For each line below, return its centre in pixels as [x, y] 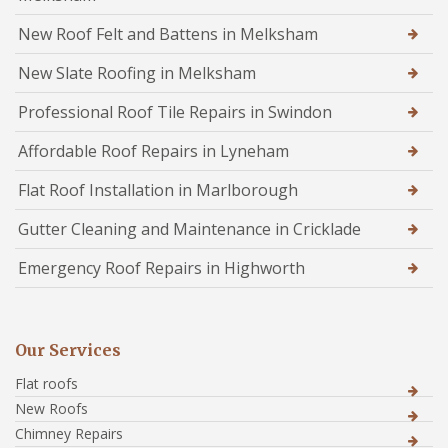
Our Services [68, 349]
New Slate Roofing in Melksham [137, 72]
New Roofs [51, 408]
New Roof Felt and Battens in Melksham [168, 33]
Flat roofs [46, 383]
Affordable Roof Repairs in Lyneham [153, 150]
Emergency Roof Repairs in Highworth [161, 267]
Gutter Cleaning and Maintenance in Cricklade [189, 228]
